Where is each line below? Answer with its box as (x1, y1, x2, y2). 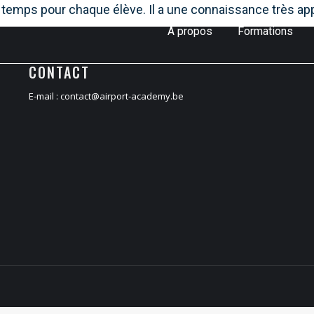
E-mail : (28, 90, 60, 102)
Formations (238, 25, 293, 38)
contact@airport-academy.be (60, 90, 184, 102)
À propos (168, 25, 212, 38)
